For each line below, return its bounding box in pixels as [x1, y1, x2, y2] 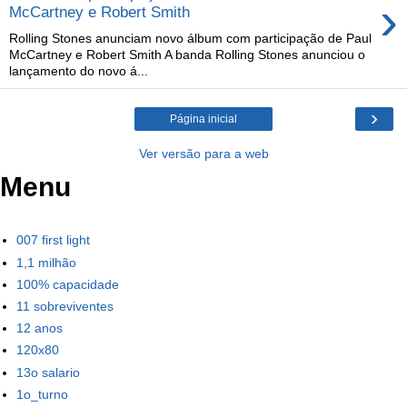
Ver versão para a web [138, 145, 269, 161]
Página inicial [170, 112, 237, 125]
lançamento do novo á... [9, 63, 148, 78]
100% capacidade [16, 276, 119, 292]
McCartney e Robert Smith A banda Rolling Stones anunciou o [9, 46, 365, 62]
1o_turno [16, 386, 68, 402]
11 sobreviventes [16, 298, 114, 313]
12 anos [16, 321, 63, 336]
